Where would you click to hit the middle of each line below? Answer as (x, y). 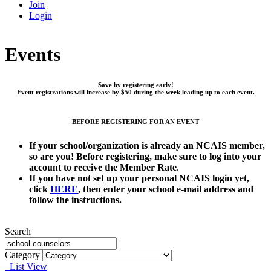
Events (33, 55)
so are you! (51, 157)
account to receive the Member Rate (103, 168)
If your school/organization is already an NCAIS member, (147, 146)
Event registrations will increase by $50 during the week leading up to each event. (135, 92)
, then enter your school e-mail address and (166, 189)
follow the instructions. (75, 200)
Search (18, 232)
